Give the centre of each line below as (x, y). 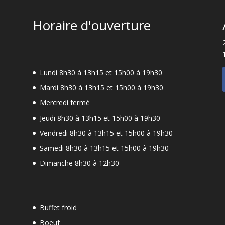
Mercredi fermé (65, 102)
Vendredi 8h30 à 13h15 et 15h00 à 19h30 (106, 133)
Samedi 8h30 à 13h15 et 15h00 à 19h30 (104, 148)
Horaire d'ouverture (91, 25)
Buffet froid (58, 207)
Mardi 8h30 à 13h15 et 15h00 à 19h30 (101, 87)
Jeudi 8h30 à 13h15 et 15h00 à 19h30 (100, 118)
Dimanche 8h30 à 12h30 (79, 163)
